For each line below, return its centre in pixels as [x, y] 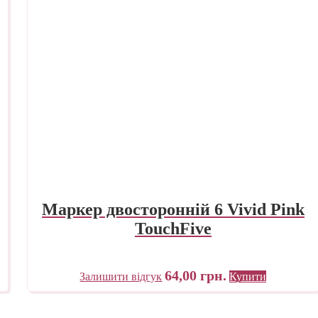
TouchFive [173, 228]
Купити [248, 276]
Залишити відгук [121, 276]
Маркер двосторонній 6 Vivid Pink [173, 209]
